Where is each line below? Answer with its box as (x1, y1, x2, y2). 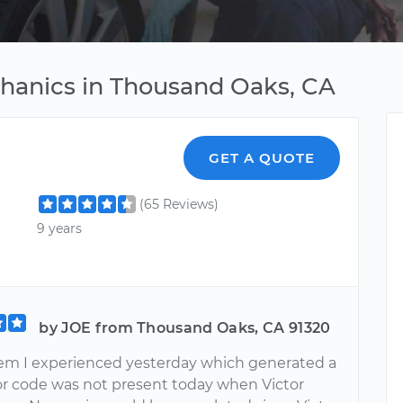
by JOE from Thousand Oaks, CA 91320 (39, 319, 331, 336)
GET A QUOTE (209, 149, 316, 166)
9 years (37, 220, 83, 237)
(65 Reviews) (139, 196, 219, 212)
